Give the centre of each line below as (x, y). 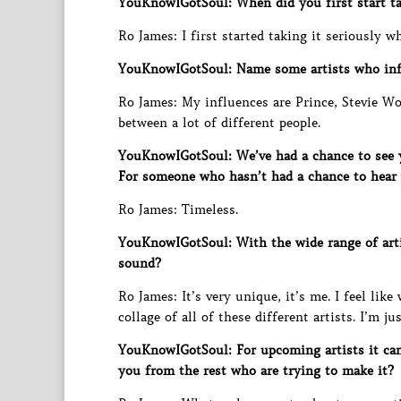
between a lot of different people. (219, 123)
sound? (140, 263)
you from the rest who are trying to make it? (256, 371)
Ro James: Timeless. (178, 209)
